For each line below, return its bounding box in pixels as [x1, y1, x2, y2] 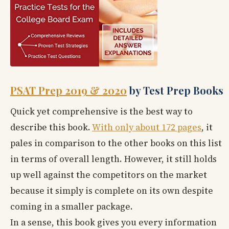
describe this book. [10, 121, 92, 134]
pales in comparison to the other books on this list [10, 137, 222, 150]
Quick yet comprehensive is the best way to [10, 105, 193, 118]
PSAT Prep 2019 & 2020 [10, 83, 127, 98]
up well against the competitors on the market [10, 169, 207, 181]
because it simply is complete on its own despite [10, 185, 213, 197]
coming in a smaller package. [10, 200, 133, 213]
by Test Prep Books [127, 83, 223, 98]
